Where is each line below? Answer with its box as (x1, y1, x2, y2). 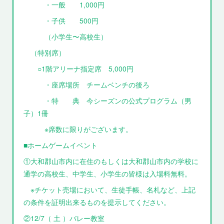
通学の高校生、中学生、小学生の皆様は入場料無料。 (23, 168, 192, 178)
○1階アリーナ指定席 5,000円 (23, 63, 134, 73)
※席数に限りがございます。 (23, 124, 133, 134)
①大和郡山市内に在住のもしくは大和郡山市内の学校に (23, 156, 199, 166)
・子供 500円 (23, 15, 99, 25)
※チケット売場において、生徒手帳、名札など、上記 (23, 184, 196, 194)
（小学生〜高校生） (23, 31, 108, 41)
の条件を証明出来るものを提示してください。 (23, 197, 171, 207)
